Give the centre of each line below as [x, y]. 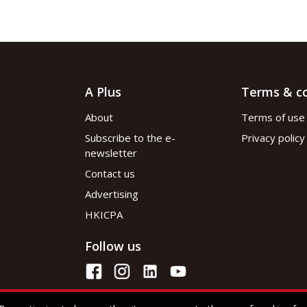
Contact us [110, 173]
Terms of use [273, 117]
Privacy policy [273, 137]
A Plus [103, 91]
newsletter [111, 152]
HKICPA [103, 214]
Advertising [111, 194]
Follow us [113, 246]
